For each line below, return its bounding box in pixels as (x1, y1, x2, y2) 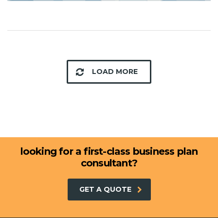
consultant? (80, 157, 138, 169)
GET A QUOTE (79, 185, 131, 194)
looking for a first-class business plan (20, 145, 198, 157)
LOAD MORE (92, 67, 138, 76)
